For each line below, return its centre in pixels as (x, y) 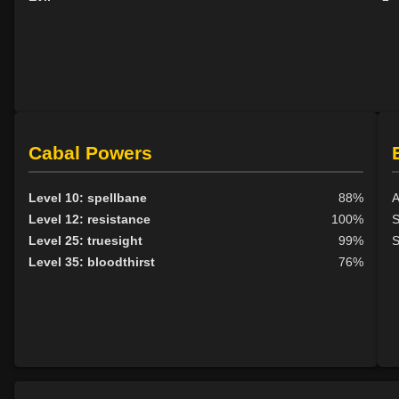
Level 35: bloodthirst (92, 261)
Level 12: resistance (90, 219)
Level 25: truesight (85, 240)
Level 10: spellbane (88, 197)
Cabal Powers (90, 152)
